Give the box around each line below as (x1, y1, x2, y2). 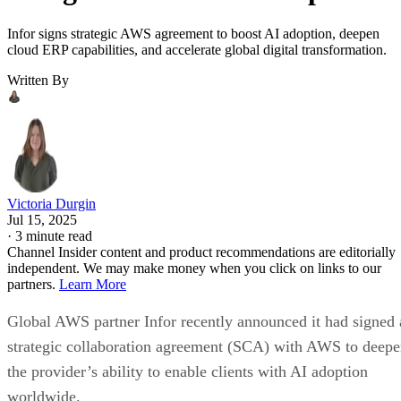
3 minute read (15, 227, 92, 243)
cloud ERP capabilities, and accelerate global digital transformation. (7, 41, 387, 57)
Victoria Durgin (7, 195, 96, 211)
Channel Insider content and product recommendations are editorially (7, 243, 396, 260)
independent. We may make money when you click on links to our (7, 260, 381, 276)
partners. (7, 276, 59, 292)
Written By (7, 72, 69, 88)
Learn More (59, 276, 126, 292)
